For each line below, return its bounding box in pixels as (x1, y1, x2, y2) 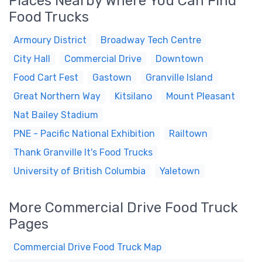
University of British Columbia (13, 166, 146, 177)
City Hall (13, 53, 50, 64)
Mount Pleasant (166, 91, 235, 102)
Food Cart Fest (13, 72, 78, 83)
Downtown (156, 53, 204, 64)
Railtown (169, 128, 208, 139)
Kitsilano (115, 91, 152, 102)
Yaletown (160, 166, 200, 177)
